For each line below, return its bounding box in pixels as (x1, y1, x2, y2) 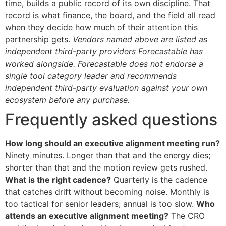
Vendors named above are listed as (73, 34, 207, 45)
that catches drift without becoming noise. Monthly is (5, 187, 209, 197)
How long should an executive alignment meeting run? (5, 138, 220, 149)
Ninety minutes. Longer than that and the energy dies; (5, 150, 210, 161)
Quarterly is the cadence (111, 175, 207, 185)
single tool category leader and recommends (5, 71, 177, 81)
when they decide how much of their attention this (5, 22, 198, 33)
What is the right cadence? (5, 175, 111, 185)
